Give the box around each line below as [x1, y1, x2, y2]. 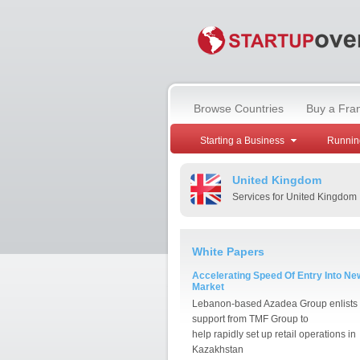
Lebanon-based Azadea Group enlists [191, 298, 358, 309]
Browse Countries [193, 102, 284, 115]
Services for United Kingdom [231, 191, 357, 202]
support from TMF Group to [191, 313, 309, 325]
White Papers [191, 245, 264, 258]
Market [191, 281, 224, 292]
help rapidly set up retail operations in [191, 329, 356, 340]
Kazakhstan [191, 344, 243, 355]
